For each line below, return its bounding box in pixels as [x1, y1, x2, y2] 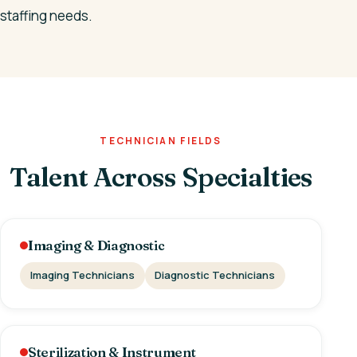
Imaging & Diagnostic [28, 237, 165, 253]
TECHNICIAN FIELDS [100, 133, 222, 147]
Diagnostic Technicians [155, 268, 276, 283]
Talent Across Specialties [9, 159, 313, 194]
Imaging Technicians [29, 268, 135, 283]
